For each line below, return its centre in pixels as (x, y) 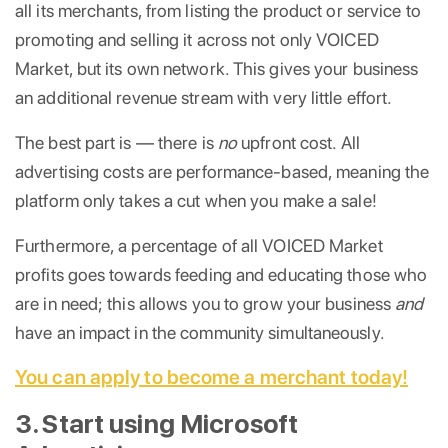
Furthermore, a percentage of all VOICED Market (199, 245)
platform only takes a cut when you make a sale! (196, 200)
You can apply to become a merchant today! (212, 376)
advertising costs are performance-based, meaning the (222, 171)
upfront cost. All (298, 142)
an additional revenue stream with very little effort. (204, 97)
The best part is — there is (116, 142)
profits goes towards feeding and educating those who (221, 274)
